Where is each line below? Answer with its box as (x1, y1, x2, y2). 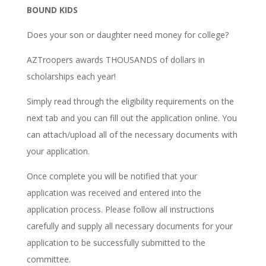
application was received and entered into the (26, 187, 201, 199)
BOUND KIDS (26, 4, 78, 16)
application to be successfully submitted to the (26, 237, 205, 249)
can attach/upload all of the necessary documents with (26, 129, 237, 141)
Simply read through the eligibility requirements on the (26, 96, 234, 107)
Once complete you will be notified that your (26, 170, 197, 182)
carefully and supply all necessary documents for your (26, 220, 233, 232)
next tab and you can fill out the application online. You (26, 112, 237, 124)
